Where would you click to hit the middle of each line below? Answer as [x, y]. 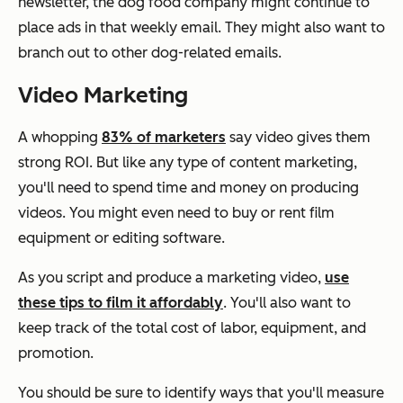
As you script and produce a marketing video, [171, 277]
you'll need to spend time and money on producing [188, 187]
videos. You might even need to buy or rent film [176, 212]
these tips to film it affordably [121, 302]
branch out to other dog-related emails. [150, 52]
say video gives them [298, 137]
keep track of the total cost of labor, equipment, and [192, 327]
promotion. [58, 353]
